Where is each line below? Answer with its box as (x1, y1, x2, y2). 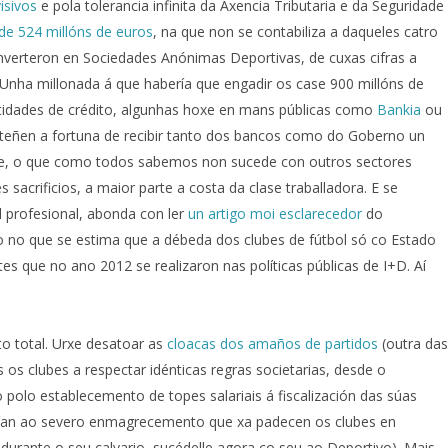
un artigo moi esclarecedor (188, 204, 362, 224)
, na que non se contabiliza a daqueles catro (153, 22, 438, 42)
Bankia (377, 100, 421, 120)
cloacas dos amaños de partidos (167, 334, 378, 354)
